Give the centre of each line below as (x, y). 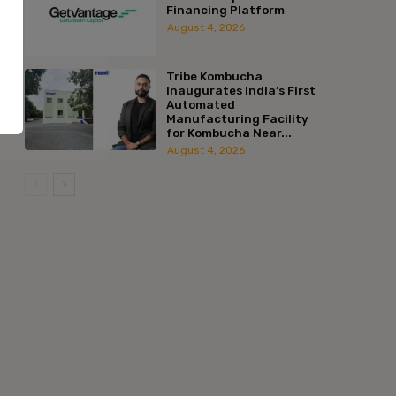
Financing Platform (225, 9)
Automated (200, 104)
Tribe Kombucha (214, 76)
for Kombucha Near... (228, 132)
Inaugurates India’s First (240, 90)
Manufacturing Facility (237, 118)
